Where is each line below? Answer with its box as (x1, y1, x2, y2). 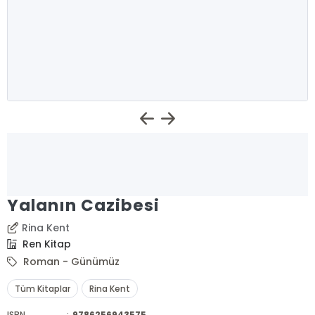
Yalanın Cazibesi (7, 194, 160, 217)
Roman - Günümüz (20, 255, 120, 269)
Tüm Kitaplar (15, 283, 71, 295)
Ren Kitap (20, 237, 72, 251)
